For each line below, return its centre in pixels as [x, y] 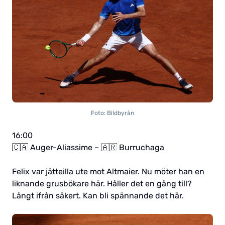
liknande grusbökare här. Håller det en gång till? [102, 183]
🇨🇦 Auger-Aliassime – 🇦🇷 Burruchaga [88, 147]
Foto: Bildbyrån [113, 113]
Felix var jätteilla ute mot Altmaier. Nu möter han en [108, 171]
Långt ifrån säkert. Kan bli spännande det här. [98, 195]
